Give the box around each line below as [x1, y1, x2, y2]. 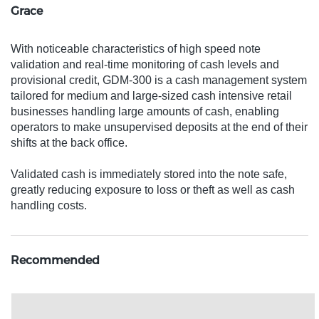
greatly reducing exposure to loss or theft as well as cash [11, 184, 295, 196]
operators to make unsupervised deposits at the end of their [11, 121, 308, 133]
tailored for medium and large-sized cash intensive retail [11, 90, 292, 102]
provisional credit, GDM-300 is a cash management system [11, 74, 307, 86]
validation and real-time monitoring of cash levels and [11, 58, 279, 70]
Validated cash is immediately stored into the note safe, [11, 168, 287, 180]
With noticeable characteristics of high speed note [11, 43, 261, 55]
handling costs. [11, 199, 87, 211]
